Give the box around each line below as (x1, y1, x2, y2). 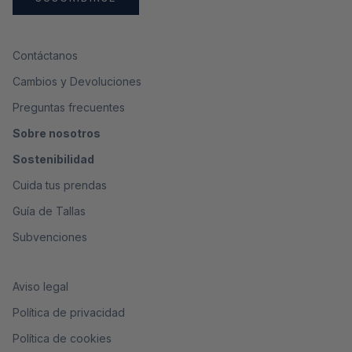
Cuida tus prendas (13, 178, 107, 192)
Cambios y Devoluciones (13, 75, 141, 89)
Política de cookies (13, 332, 112, 346)
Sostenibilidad (13, 152, 94, 167)
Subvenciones (13, 230, 87, 244)
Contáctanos (13, 49, 78, 63)
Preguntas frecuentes (13, 101, 125, 115)
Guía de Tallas (13, 204, 86, 218)
